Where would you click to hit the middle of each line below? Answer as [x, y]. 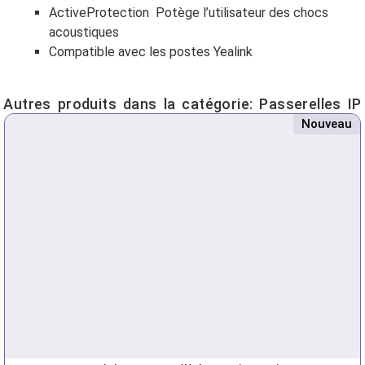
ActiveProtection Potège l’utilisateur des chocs [189, 13]
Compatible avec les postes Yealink [151, 52]
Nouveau [327, 124]
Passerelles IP [310, 104]
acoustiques [84, 33]
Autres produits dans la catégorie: [132, 104]
